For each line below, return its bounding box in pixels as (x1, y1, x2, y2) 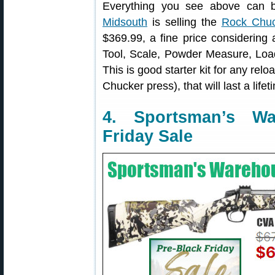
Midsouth (103, 16, 147, 28)
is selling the (147, 16, 222, 28)
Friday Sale (103, 127, 193, 145)
